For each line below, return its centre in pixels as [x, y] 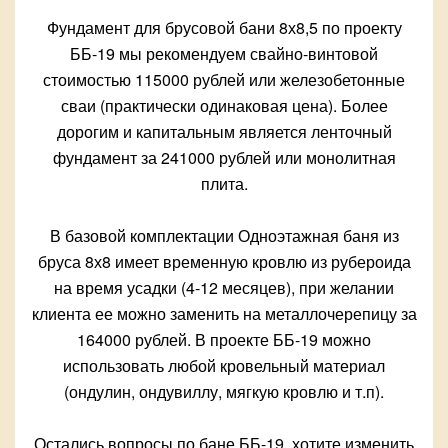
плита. [224, 184]
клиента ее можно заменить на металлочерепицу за [224, 314]
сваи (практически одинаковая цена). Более [224, 106]
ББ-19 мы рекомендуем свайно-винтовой [224, 54]
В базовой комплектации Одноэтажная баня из [224, 236]
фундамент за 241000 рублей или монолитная [224, 158]
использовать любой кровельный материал [224, 366]
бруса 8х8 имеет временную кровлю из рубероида [224, 262]
